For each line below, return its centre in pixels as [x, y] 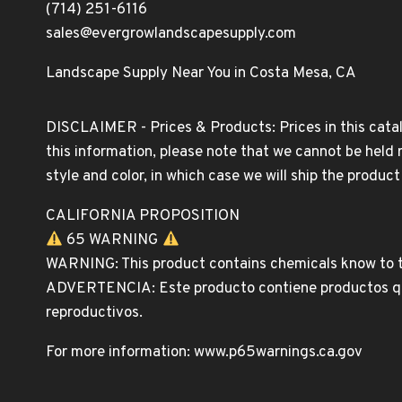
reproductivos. [94, 313]
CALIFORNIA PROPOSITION [143, 216]
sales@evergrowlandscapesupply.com [171, 34]
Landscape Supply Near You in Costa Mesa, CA [201, 74]
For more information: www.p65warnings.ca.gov [204, 353]
